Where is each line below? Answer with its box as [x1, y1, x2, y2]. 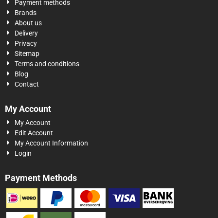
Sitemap [15, 50, 40, 57]
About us [15, 19, 42, 27]
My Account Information [15, 139, 89, 147]
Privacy [15, 39, 37, 47]
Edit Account [15, 129, 54, 137]
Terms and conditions [15, 60, 80, 68]
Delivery [15, 29, 38, 37]
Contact [15, 80, 39, 88]
